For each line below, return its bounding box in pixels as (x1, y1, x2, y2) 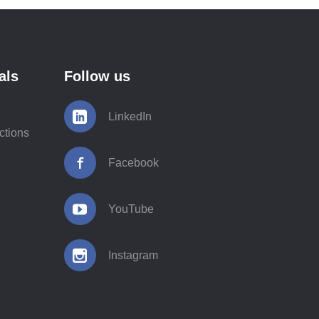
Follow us (63, 68, 130, 84)
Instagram (108, 249, 158, 261)
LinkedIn (108, 110, 152, 122)
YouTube (108, 203, 154, 215)
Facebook (108, 157, 159, 169)
